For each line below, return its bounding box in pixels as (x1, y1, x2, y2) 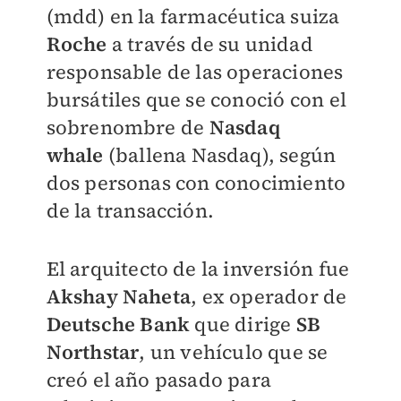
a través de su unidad (107, 30, 313, 57)
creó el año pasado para (46, 366, 272, 393)
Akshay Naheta (46, 283, 192, 310)
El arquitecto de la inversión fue (46, 255, 350, 282)
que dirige (190, 311, 296, 337)
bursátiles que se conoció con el (46, 86, 346, 113)
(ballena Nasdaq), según (103, 141, 337, 168)
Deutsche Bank (46, 311, 191, 337)
